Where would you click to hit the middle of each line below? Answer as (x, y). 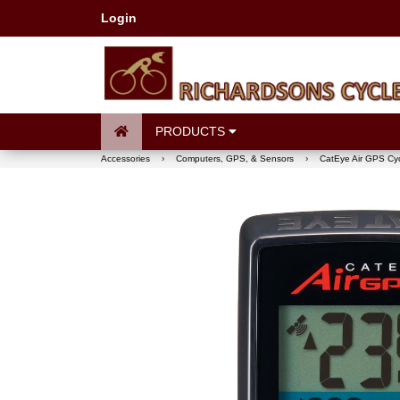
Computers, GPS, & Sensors (234, 158)
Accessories (125, 158)
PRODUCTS (192, 131)
